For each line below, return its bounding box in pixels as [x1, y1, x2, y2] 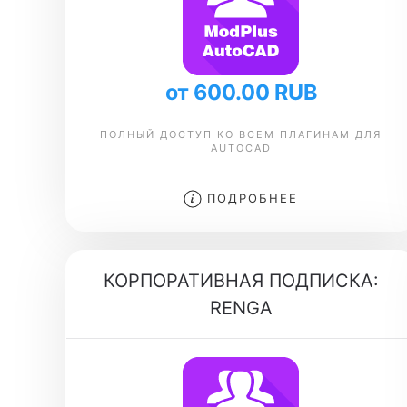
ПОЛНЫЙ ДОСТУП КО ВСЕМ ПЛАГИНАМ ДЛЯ [100, 128, 382, 141]
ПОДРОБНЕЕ [202, 191, 299, 205]
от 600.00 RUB [164, 79, 317, 105]
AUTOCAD [210, 142, 272, 154]
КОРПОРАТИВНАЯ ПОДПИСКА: [103, 270, 379, 292]
